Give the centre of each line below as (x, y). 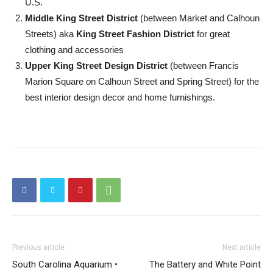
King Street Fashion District (135, 34)
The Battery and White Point (205, 264)
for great (212, 34)
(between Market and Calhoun (200, 18)
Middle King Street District (83, 18)
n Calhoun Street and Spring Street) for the (175, 81)
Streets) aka (51, 34)
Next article (242, 247)
